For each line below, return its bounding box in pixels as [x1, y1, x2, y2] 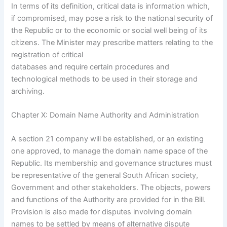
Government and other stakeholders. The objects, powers [11, 183, 211, 193]
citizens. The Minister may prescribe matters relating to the [11, 37, 213, 47]
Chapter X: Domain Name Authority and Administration [11, 110, 200, 120]
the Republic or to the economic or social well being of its [11, 25, 208, 35]
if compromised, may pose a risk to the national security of [11, 13, 213, 23]
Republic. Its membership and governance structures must [11, 159, 212, 168]
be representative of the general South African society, [11, 171, 199, 180]
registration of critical [11, 50, 84, 59]
